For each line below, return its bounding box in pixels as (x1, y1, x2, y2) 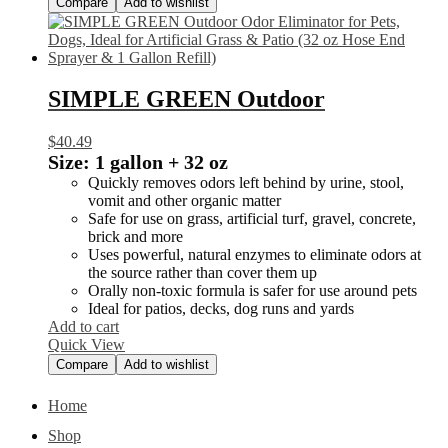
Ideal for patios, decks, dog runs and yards (88, 300, 354, 318)
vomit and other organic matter (88, 192, 281, 210)
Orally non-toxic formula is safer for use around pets (88, 282, 417, 300)
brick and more (88, 228, 183, 246)
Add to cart (48, 318, 119, 336)
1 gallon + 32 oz (95, 151, 228, 174)
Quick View (48, 336, 125, 354)
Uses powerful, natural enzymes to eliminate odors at (88, 246, 421, 264)
